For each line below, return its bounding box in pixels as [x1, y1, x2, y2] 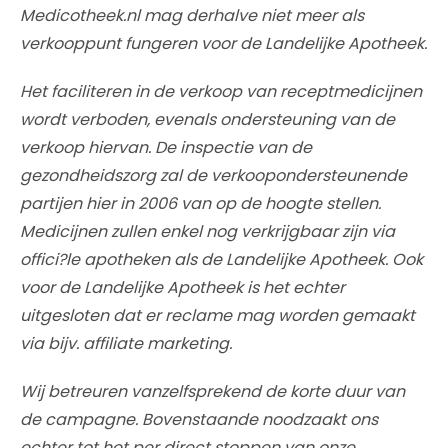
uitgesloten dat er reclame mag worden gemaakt [20, 303, 415, 327]
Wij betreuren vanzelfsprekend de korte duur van [20, 379, 405, 403]
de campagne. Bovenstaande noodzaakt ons [20, 407, 378, 431]
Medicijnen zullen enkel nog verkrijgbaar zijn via [20, 219, 395, 243]
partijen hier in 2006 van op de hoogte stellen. [20, 191, 381, 215]
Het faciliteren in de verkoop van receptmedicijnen [20, 79, 422, 103]
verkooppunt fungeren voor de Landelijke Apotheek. [20, 31, 427, 55]
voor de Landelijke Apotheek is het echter [20, 275, 345, 299]
